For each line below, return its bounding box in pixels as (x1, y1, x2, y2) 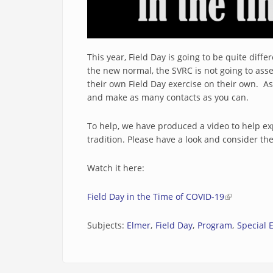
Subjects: (87, 219, 127, 231)
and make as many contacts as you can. (87, 91, 249, 103)
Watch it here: (87, 162, 144, 174)
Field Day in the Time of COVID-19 (87, 191, 224, 202)
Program (197, 219, 232, 231)
